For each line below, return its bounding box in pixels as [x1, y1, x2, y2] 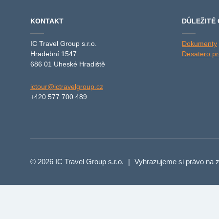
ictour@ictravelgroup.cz [30, 82, 103, 90]
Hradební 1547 [30, 49, 77, 58]
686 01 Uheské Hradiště [30, 60, 105, 68]
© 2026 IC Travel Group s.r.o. [30, 157, 126, 166]
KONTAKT [30, 17, 64, 25]
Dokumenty [182, 39, 217, 47]
